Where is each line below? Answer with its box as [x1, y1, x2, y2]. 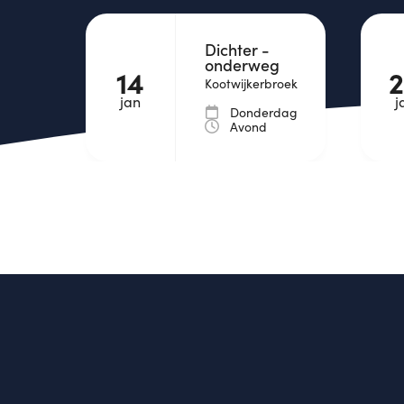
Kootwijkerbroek [204, 75, 298, 93]
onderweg [204, 53, 280, 76]
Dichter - [204, 38, 270, 60]
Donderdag [229, 104, 298, 122]
